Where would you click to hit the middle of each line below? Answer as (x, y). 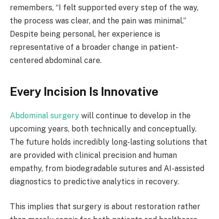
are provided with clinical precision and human (93, 155)
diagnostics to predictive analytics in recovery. (94, 181)
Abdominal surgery (44, 115)
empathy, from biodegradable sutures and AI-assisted (107, 168)
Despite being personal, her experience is (85, 34)
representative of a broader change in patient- (94, 47)
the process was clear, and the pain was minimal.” (98, 21)
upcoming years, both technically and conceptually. (103, 129)
